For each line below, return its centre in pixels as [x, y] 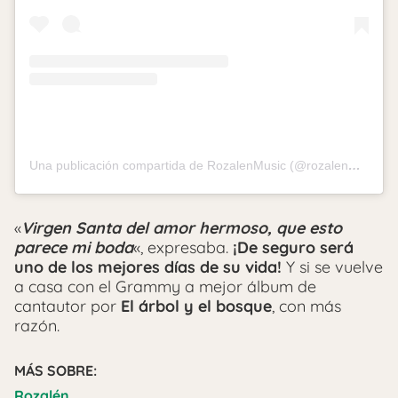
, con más [306, 306]
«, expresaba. [183, 248]
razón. [37, 326]
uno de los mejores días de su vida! [150, 267]
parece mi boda [74, 248]
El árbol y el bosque [196, 306]
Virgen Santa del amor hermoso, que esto [182, 228]
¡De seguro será [293, 248]
